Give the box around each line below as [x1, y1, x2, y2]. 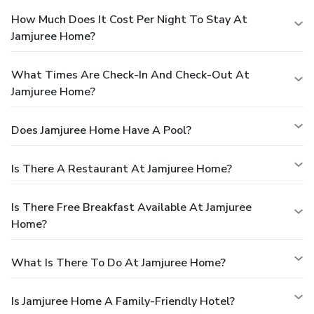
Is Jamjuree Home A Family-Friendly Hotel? [11, 293, 235, 309]
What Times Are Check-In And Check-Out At [11, 67, 250, 83]
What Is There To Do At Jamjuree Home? [11, 254, 226, 271]
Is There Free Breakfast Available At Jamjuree [11, 199, 252, 215]
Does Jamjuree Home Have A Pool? [11, 122, 191, 138]
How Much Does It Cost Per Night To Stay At [11, 11, 247, 27]
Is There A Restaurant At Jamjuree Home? [11, 161, 232, 177]
